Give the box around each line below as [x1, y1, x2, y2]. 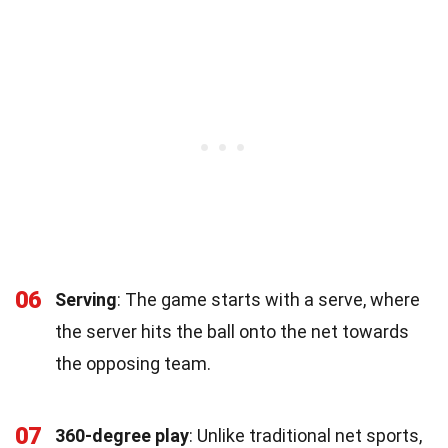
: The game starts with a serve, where [117, 288, 420, 310]
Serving [55, 288, 117, 310]
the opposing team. [55, 352, 211, 374]
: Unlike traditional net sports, [189, 424, 422, 446]
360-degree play [55, 424, 189, 446]
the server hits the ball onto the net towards [55, 320, 409, 342]
